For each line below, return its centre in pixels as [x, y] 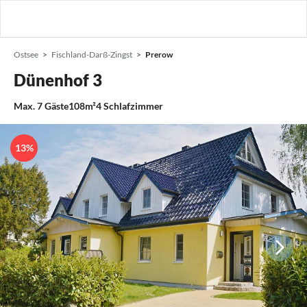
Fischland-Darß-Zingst [92, 54]
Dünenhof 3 [58, 80]
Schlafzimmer [133, 106]
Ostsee [26, 54]
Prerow [159, 54]
